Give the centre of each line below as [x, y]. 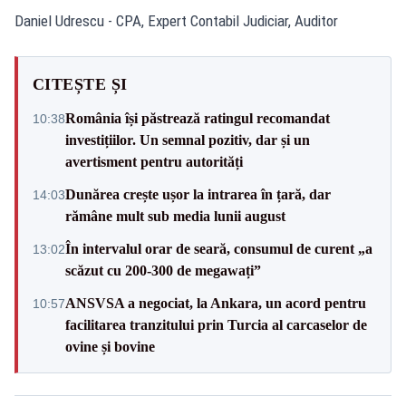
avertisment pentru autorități [154, 161]
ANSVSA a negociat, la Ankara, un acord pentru [216, 303]
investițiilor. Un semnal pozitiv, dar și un [188, 140]
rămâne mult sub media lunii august [175, 216]
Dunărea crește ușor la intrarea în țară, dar [198, 194]
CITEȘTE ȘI [80, 84]
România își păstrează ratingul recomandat [198, 118]
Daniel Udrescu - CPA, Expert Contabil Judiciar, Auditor [176, 20]
